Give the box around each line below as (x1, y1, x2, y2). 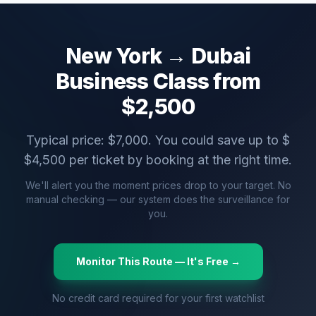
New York (66, 43, 162, 68)
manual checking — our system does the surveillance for (26, 193, 290, 205)
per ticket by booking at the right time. (66, 152, 292, 167)
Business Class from (55, 68, 261, 94)
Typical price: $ (26, 133, 116, 147)
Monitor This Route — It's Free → (75, 255, 241, 267)
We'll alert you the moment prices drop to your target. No (25, 179, 291, 191)
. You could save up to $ (148, 133, 290, 147)
